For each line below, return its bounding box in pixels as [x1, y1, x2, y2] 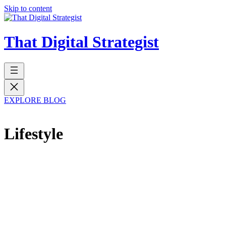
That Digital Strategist [4, 33, 159, 51]
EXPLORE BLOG [4, 95, 66, 104]
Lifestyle [4, 125, 63, 143]
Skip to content [4, 4, 52, 13]
